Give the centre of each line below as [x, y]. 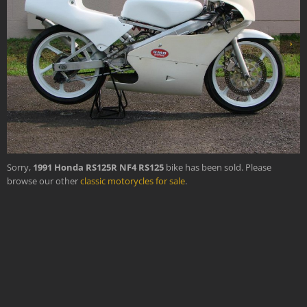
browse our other [44, 181]
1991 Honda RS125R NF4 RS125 [98, 167]
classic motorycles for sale [133, 181]
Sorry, [20, 167]
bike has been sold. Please [218, 167]
